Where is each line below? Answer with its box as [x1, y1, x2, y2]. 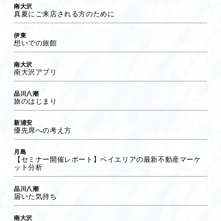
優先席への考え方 [14, 124, 72, 135]
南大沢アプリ [14, 66, 57, 76]
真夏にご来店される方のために [14, 8, 115, 18]
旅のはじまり [14, 95, 57, 106]
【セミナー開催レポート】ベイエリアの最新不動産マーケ [14, 153, 201, 164]
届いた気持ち [14, 190, 57, 201]
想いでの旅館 [14, 37, 57, 47]
